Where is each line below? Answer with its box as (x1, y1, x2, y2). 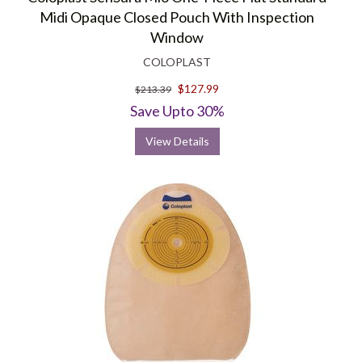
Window (150, 28, 204, 46)
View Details (145, 134, 209, 148)
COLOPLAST (143, 55, 211, 69)
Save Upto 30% (129, 102, 225, 120)
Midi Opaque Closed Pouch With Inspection (40, 8, 314, 26)
